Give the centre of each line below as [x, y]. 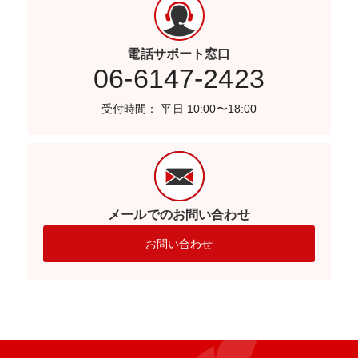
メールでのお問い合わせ [179, 215]
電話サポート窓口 [179, 54]
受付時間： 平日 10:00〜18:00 [179, 109]
